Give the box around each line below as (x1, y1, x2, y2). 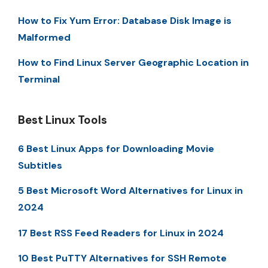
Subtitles (18, 159, 62, 172)
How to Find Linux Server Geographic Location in (18, 56, 249, 69)
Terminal (18, 73, 60, 86)
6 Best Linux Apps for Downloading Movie (18, 142, 214, 156)
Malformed (18, 31, 71, 44)
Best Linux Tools (18, 112, 107, 128)
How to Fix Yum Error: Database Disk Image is (18, 14, 232, 27)
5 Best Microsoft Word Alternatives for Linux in (18, 184, 243, 197)
